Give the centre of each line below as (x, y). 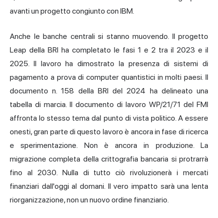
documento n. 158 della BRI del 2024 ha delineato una (109, 91)
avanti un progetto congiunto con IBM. (72, 11)
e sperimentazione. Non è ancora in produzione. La (109, 145)
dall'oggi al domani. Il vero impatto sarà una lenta (124, 186)
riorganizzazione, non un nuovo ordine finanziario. (89, 200)
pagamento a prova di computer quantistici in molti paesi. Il (109, 77)
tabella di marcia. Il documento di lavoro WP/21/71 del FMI (109, 105)
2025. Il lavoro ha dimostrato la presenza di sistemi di (109, 64)
